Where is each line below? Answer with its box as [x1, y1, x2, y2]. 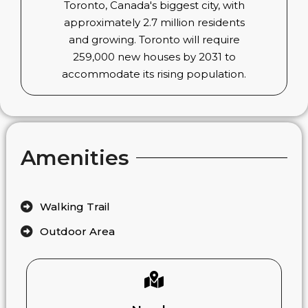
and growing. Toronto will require [68, 33, 240, 47]
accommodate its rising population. [62, 67, 246, 81]
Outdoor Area [39, 224, 115, 238]
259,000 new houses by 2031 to [72, 50, 236, 64]
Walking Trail [39, 199, 110, 213]
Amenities [21, 144, 130, 170]
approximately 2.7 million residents [63, 16, 245, 30]
